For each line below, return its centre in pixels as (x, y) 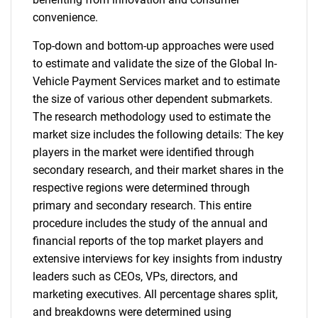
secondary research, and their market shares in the (158, 170)
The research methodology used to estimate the (152, 117)
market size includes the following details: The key (158, 135)
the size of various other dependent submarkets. (153, 99)
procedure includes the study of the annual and (150, 223)
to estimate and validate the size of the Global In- (155, 64)
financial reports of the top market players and (148, 241)
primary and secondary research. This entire (142, 205)
